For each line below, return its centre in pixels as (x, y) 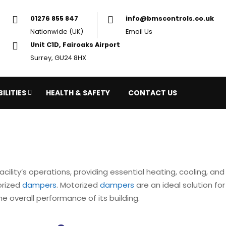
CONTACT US (153, 93)
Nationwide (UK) (128, 39)
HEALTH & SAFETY (78, 93)
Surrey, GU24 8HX (129, 72)
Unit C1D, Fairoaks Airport (151, 56)
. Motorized (78, 185)
